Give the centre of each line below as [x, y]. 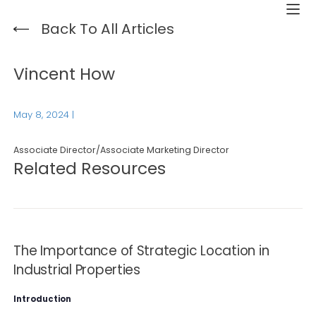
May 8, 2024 [42, 114]
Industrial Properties [77, 270]
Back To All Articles [108, 29]
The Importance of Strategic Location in [141, 251]
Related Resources [90, 168]
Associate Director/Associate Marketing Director [122, 150]
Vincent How [65, 74]
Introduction [43, 299]
